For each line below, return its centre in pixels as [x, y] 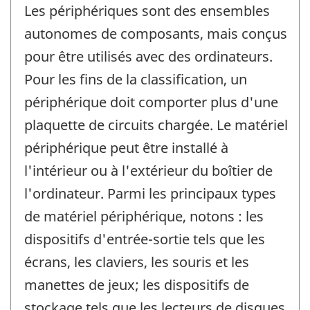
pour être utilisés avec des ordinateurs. [148, 56]
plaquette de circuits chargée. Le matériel [156, 125]
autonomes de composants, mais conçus [156, 33]
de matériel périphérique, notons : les [144, 216]
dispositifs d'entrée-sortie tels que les [145, 239]
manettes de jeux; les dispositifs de [137, 284]
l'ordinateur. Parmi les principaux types [150, 193]
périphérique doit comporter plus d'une [151, 102]
